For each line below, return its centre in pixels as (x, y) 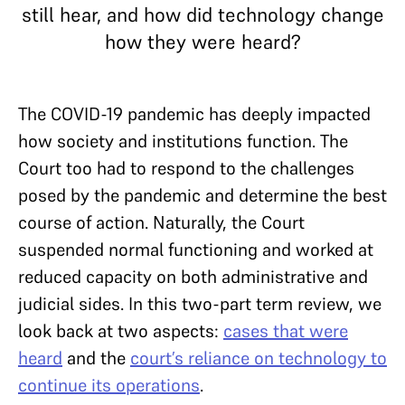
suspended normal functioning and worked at (196, 250)
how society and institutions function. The (183, 141)
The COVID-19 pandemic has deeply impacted (194, 114)
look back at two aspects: (121, 331)
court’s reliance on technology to (259, 358)
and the (96, 358)
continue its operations (109, 385)
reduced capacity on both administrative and (193, 277)
